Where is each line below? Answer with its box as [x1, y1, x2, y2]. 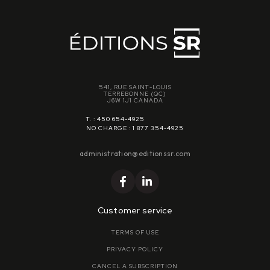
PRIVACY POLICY [107, 245, 163, 254]
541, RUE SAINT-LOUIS [98, 83, 172, 91]
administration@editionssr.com [80, 148, 190, 158]
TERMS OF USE [111, 228, 159, 237]
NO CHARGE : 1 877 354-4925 [86, 124, 184, 132]
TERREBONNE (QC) [104, 89, 166, 98]
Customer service [97, 205, 173, 216]
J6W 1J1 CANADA [107, 96, 163, 104]
